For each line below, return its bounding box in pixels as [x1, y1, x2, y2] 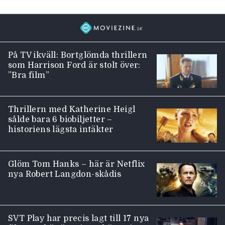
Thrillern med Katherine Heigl [8, 105, 136, 115]
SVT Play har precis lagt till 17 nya [8, 214, 149, 223]
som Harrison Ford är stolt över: [8, 60, 141, 70]
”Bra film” [8, 70, 50, 80]
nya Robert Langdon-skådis [8, 169, 121, 179]
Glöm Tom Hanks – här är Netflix [8, 159, 145, 169]
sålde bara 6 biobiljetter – [8, 115, 113, 125]
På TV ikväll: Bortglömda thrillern [8, 50, 148, 60]
